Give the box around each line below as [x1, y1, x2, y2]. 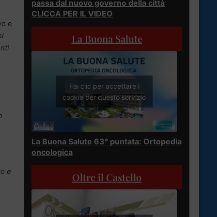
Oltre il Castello [72, 170, 141, 184]
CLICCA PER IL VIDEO [31, 8, 113, 18]
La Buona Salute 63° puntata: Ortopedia [31, 137, 182, 147]
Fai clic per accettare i [69, 82, 139, 91]
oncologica [31, 147, 73, 157]
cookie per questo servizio [62, 93, 146, 102]
